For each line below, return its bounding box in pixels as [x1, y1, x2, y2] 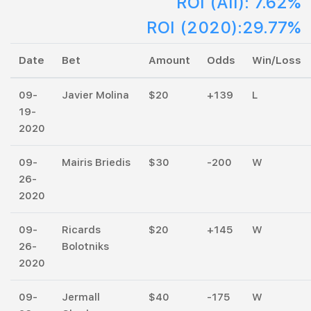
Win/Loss [252, 53, 301, 67]
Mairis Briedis [62, 155, 131, 169]
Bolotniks [62, 239, 109, 253]
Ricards [62, 223, 101, 236]
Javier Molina [62, 88, 129, 101]
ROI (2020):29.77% [146, 17, 301, 37]
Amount [149, 53, 190, 67]
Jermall [62, 290, 100, 303]
